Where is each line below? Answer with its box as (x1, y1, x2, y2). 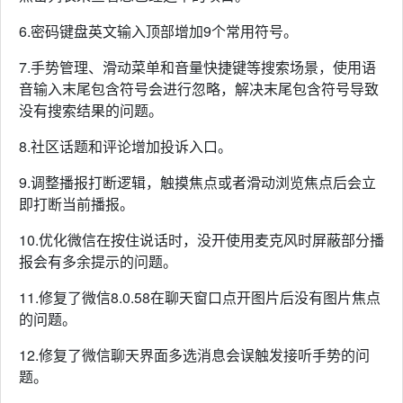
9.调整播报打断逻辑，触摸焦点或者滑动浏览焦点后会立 (19, 172, 376, 193)
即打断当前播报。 (19, 193, 134, 214)
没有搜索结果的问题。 (19, 100, 163, 121)
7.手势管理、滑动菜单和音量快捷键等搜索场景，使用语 (19, 57, 376, 77)
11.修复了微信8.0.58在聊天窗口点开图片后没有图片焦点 (19, 287, 381, 308)
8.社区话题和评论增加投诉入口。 (19, 136, 232, 157)
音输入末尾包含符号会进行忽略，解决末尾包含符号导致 (19, 78, 379, 99)
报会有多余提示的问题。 (19, 251, 177, 272)
